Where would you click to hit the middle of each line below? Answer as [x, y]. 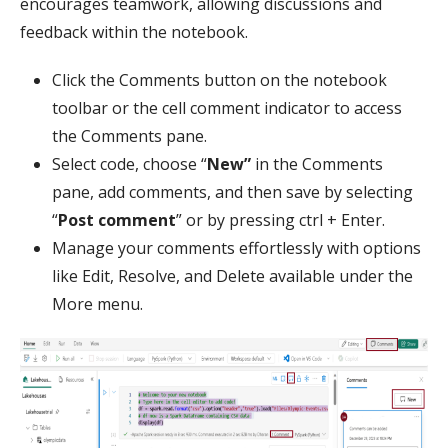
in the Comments [317, 164]
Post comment [117, 220]
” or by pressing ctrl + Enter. [280, 220]
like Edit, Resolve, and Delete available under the [232, 276]
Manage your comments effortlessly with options [236, 248]
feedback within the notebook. [134, 32]
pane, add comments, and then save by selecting [232, 192]
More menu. [97, 304]
